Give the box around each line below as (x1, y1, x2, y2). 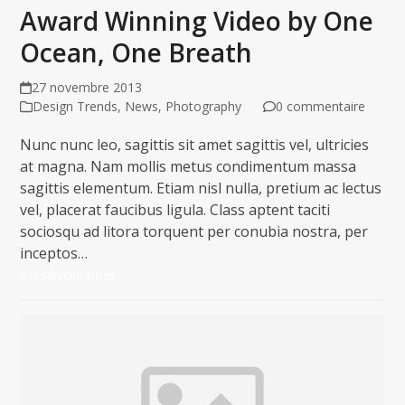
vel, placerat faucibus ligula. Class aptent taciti (20, 200, 331, 220)
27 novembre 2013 (31, 79, 142, 96)
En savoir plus (20, 265, 116, 285)
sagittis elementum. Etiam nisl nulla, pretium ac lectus (20, 178, 382, 198)
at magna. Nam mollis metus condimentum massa (20, 156, 357, 176)
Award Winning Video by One (20, 4, 374, 38)
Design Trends (33, 98, 118, 115)
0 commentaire (276, 98, 366, 115)
